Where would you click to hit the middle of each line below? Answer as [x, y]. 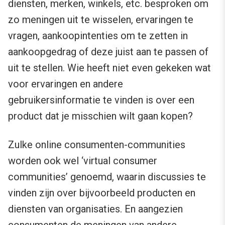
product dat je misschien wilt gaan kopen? [100, 116]
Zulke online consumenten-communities [97, 145]
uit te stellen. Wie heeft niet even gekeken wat [109, 68]
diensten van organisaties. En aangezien [95, 209]
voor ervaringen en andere [66, 84]
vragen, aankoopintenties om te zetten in [98, 36]
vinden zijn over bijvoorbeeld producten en [102, 193]
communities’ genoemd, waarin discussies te [107, 177]
